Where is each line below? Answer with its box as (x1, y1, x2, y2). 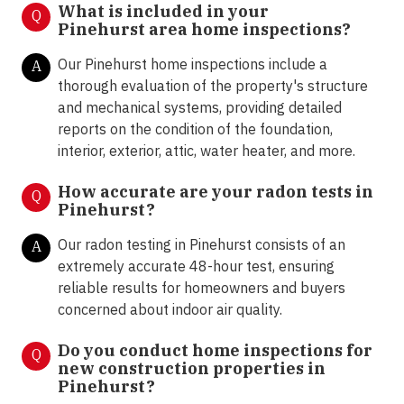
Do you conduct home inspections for (58, 340, 372, 362)
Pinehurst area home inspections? (58, 19, 351, 41)
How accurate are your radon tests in (58, 181, 373, 203)
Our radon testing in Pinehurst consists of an (58, 235, 345, 254)
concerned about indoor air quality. (58, 300, 282, 319)
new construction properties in (58, 358, 326, 380)
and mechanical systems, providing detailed (58, 98, 342, 117)
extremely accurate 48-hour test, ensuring (58, 257, 335, 276)
